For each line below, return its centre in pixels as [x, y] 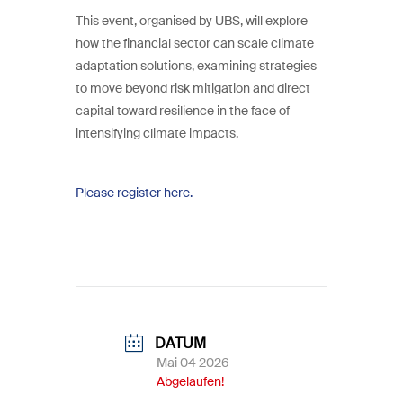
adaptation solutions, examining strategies [196, 65]
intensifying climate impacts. [157, 133]
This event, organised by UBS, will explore [192, 20]
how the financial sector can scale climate [195, 43]
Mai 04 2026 [193, 362]
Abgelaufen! [190, 381]
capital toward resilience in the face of [183, 110]
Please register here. [134, 192]
